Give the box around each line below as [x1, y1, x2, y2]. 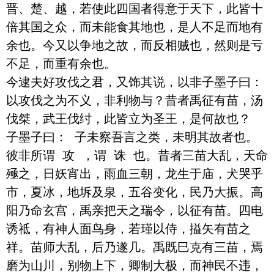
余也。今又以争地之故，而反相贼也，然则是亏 [6, 37, 263, 53]
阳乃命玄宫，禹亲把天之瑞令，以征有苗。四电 [6, 202, 263, 218]
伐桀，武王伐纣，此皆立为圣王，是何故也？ [6, 111, 251, 126]
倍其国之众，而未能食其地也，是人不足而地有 [6, 19, 263, 34]
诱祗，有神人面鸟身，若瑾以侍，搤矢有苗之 [6, 221, 251, 236]
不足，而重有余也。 [6, 56, 116, 71]
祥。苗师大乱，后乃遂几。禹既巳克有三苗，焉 [6, 239, 263, 254]
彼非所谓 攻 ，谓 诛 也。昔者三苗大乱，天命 [6, 147, 268, 163]
